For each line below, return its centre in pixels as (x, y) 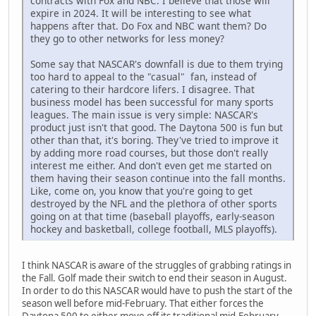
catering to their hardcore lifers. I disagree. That (142, 90)
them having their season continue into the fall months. (158, 178)
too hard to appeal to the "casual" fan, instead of (144, 77)
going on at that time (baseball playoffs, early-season (152, 217)
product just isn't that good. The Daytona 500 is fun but (157, 128)
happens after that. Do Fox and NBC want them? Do (148, 26)
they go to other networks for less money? (127, 39)
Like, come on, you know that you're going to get (141, 191)
